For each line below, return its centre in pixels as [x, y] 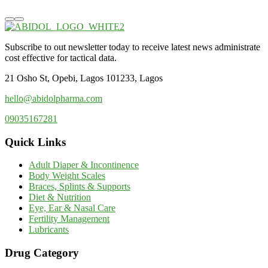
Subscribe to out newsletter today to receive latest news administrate [133, 47]
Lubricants [49, 230]
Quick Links [35, 142]
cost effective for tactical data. [61, 57]
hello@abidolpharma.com [54, 98]
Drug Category [42, 253]
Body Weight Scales [67, 176]
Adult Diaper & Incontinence [84, 165]
